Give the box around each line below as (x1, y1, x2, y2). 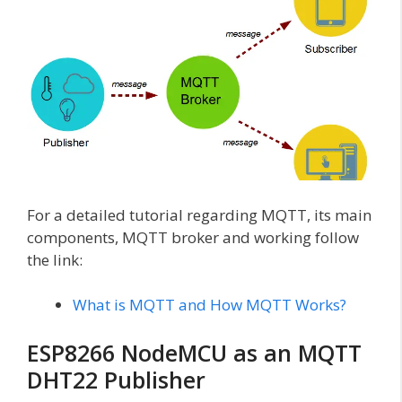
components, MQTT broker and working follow (27, 226, 359, 248)
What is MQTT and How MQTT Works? (73, 294, 346, 316)
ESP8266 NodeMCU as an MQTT (27, 336, 362, 368)
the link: (27, 249, 86, 270)
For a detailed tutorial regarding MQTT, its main (27, 204, 371, 225)
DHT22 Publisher (27, 363, 205, 395)
